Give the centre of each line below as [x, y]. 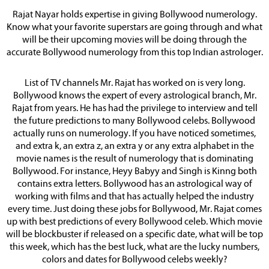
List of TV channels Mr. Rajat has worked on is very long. [134, 83]
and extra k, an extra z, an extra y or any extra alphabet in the [134, 147]
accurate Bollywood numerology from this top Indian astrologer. [134, 53]
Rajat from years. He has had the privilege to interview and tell [134, 109]
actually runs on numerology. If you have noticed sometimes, [134, 134]
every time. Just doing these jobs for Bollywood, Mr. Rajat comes [134, 210]
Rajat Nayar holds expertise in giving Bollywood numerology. [134, 15]
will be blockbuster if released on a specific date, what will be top [134, 235]
